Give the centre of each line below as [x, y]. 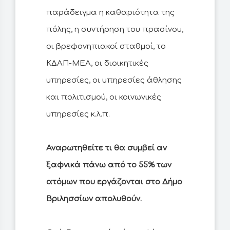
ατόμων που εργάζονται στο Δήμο [114, 182]
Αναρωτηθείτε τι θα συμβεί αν [107, 148]
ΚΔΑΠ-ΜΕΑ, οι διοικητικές [97, 64]
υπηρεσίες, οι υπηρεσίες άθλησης [114, 81]
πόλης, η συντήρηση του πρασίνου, [115, 30]
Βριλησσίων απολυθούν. [94, 199]
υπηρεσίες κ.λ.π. [78, 114]
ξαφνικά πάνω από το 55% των [109, 165]
